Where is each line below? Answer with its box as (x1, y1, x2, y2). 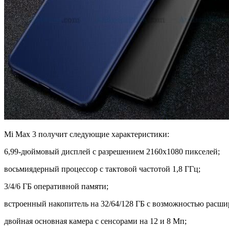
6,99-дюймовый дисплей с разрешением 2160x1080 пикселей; (4, 147, 220, 156)
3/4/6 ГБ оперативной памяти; (4, 182, 108, 191)
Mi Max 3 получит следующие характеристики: (4, 130, 169, 139)
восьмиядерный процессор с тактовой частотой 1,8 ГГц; (4, 165, 200, 174)
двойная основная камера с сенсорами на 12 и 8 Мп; (4, 217, 187, 226)
